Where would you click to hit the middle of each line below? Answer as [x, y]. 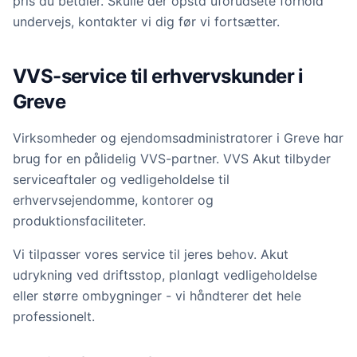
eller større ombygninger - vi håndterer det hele [157, 296]
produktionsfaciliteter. [79, 221]
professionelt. [54, 316]
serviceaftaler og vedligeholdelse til [121, 179]
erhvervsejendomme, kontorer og [113, 200]
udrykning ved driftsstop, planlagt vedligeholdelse [165, 275]
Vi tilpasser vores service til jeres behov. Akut [151, 254]
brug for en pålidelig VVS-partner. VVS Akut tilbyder [172, 159]
